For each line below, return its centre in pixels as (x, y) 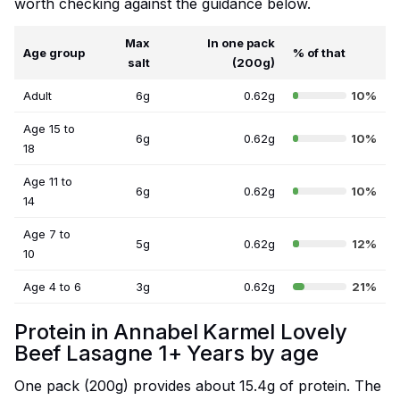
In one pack (241, 43)
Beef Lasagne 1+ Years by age (167, 354)
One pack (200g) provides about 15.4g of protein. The (198, 386)
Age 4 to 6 (52, 287)
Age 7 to (47, 234)
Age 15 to (49, 129)
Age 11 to (48, 182)
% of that (319, 53)
